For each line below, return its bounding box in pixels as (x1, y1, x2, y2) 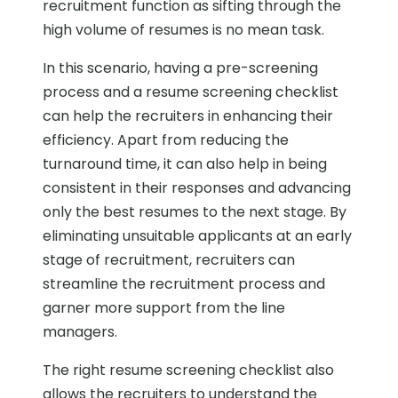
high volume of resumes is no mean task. (43, 20, 324, 41)
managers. (43, 322, 117, 343)
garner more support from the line (43, 298, 285, 319)
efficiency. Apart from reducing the (43, 130, 289, 151)
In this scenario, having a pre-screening (43, 58, 318, 79)
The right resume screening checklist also (43, 360, 334, 381)
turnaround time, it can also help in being (43, 154, 327, 175)
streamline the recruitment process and (43, 274, 325, 295)
